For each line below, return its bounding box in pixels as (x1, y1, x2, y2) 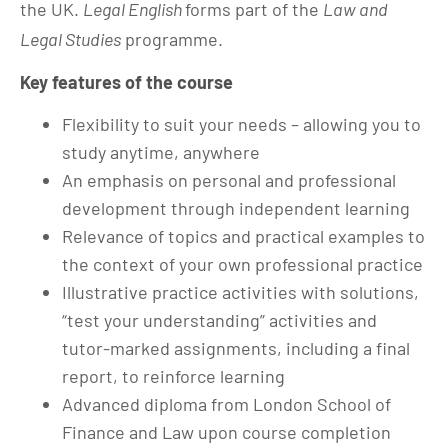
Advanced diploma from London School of (62, 393, 391, 415)
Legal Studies (20, 28, 121, 50)
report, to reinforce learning (62, 365, 285, 387)
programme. (121, 28, 223, 50)
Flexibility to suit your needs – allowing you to (62, 113, 421, 135)
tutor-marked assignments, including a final (62, 337, 410, 359)
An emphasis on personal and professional (62, 169, 396, 191)
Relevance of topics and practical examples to (62, 225, 425, 247)
